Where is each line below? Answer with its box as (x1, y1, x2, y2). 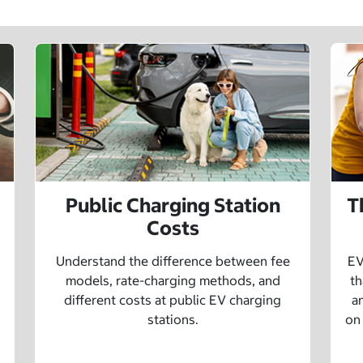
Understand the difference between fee (55, 253, 290, 270)
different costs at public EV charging (64, 292, 281, 309)
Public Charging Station (65, 193, 280, 218)
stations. (147, 311, 199, 328)
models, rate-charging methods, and (65, 272, 280, 289)
